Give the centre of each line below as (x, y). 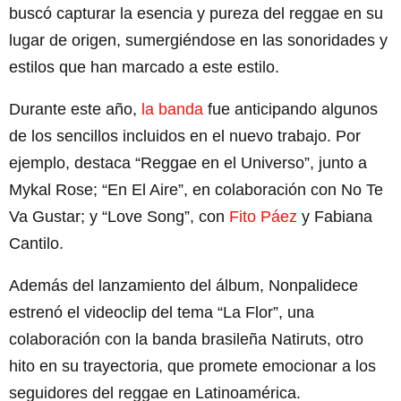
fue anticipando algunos (290, 109)
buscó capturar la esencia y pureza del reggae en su (196, 13)
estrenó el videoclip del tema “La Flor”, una (162, 312)
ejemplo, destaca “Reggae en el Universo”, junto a (188, 162)
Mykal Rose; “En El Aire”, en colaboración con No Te (196, 189)
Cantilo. (36, 243)
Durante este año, (75, 109)
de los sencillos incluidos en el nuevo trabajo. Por (185, 136)
